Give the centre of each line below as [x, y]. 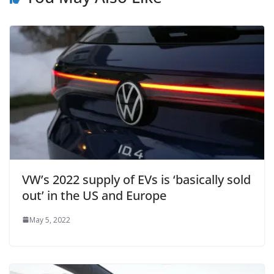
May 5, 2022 [50, 220]
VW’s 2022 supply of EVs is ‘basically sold [136, 179]
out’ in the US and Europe [94, 195]
